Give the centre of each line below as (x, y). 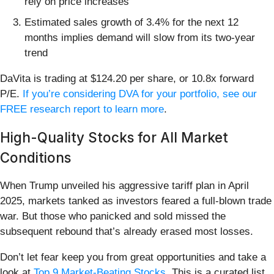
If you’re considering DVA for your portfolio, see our (140, 94)
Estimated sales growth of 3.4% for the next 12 (131, 22)
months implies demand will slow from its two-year (140, 37)
